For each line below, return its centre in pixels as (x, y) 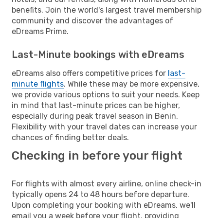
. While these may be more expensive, (132, 84)
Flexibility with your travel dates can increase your (104, 127)
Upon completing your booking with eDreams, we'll (104, 205)
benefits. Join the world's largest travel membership (107, 10)
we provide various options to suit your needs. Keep (106, 94)
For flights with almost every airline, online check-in (107, 183)
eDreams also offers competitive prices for (90, 73)
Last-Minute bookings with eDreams (98, 54)
